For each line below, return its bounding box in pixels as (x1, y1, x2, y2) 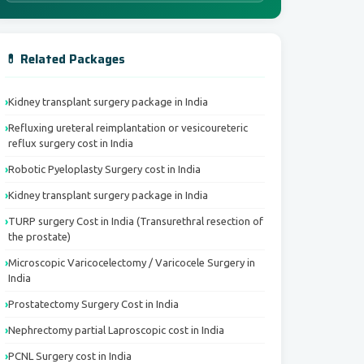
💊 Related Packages (5, 50, 125, 69)
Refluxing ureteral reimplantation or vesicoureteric (8, 122, 248, 133)
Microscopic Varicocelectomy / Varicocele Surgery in (8, 257, 255, 268)
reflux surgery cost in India (8, 137, 133, 149)
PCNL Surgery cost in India (8, 350, 132, 362)
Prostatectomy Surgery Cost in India (8, 298, 179, 310)
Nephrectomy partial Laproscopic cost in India (8, 324, 224, 336)
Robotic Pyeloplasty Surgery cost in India (8, 163, 201, 175)
